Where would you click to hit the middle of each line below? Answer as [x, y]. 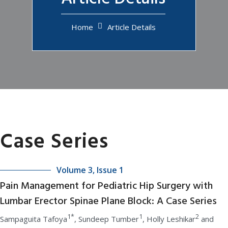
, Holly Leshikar [169, 219]
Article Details [131, 27]
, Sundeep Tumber [107, 219]
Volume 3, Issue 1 [90, 170]
